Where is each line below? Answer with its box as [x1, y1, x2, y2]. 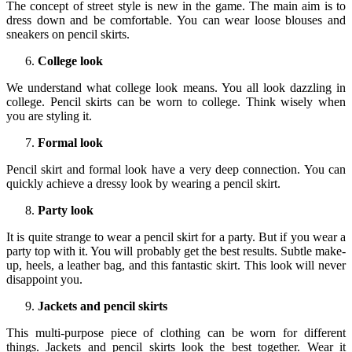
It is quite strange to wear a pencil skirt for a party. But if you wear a [6, 229, 346, 244]
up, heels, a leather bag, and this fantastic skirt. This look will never [6, 258, 346, 272]
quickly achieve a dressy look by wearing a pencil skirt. [6, 176, 280, 190]
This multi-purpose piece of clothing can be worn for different [6, 325, 346, 339]
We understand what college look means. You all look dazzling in [6, 80, 346, 94]
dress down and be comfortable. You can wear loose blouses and [6, 13, 346, 27]
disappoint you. [6, 272, 82, 286]
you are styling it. [6, 108, 92, 123]
